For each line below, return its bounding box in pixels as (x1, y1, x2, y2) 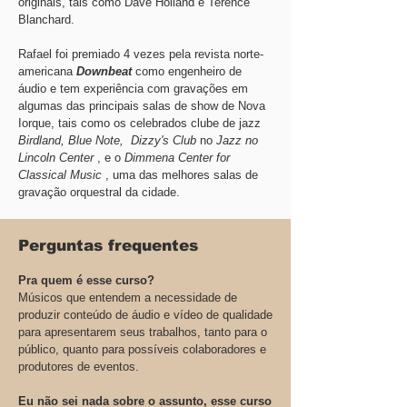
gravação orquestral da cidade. (18, 185, 180, 199)
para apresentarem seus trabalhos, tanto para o (18, 325, 267, 339)
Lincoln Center (18, 151, 94, 164)
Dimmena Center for (124, 151, 230, 164)
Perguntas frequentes (18, 237, 198, 254)
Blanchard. (18, 13, 74, 26)
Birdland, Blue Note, (18, 134, 124, 147)
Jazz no (216, 134, 258, 147)
